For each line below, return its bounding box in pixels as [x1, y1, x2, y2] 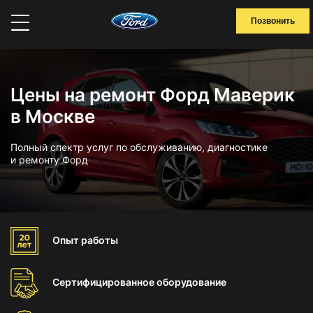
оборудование [156, 276, 226, 288]
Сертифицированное [52, 276, 156, 288]
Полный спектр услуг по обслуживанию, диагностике [10, 141, 268, 153]
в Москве [10, 105, 95, 127]
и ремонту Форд [10, 154, 88, 166]
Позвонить [251, 16, 295, 26]
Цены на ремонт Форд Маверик [10, 84, 295, 105]
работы [81, 234, 118, 246]
